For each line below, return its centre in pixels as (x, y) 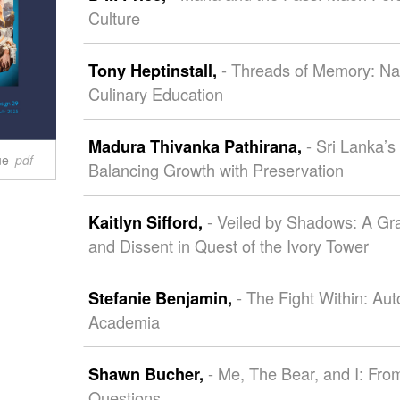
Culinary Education (155, 94)
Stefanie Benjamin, (162, 298)
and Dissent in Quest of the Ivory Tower (228, 246)
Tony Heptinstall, (154, 71)
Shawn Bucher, (148, 374)
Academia (124, 321)
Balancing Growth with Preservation (216, 170)
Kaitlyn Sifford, (147, 222)
